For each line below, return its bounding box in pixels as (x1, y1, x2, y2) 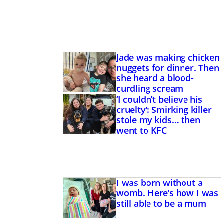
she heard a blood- (116, 72, 194, 84)
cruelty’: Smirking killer (116, 104, 212, 116)
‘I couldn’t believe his (116, 93, 202, 106)
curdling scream (116, 82, 184, 95)
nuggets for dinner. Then (116, 62, 219, 74)
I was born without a (116, 177, 203, 189)
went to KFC (116, 124, 167, 137)
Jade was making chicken (116, 51, 220, 64)
